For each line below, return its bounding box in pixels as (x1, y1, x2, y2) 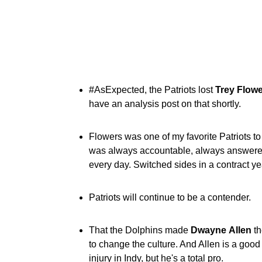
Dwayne (191, 225, 226, 235)
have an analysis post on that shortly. (89, 99, 241, 109)
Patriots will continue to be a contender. (89, 192, 251, 202)
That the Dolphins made (89, 225, 191, 235)
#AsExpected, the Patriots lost (89, 85, 215, 95)
